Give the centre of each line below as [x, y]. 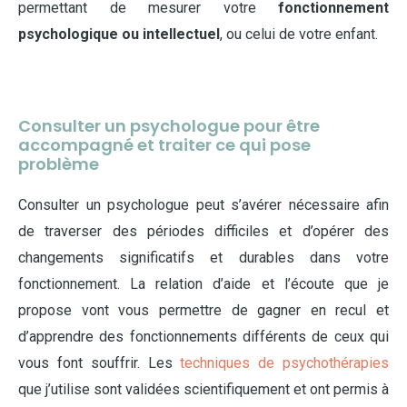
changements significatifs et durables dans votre [203, 258]
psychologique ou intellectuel [119, 34]
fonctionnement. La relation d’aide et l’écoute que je [203, 284]
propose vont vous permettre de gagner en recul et [203, 310]
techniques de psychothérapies [285, 363]
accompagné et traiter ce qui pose [164, 145]
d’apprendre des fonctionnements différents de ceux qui [203, 337]
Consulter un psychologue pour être [169, 126]
